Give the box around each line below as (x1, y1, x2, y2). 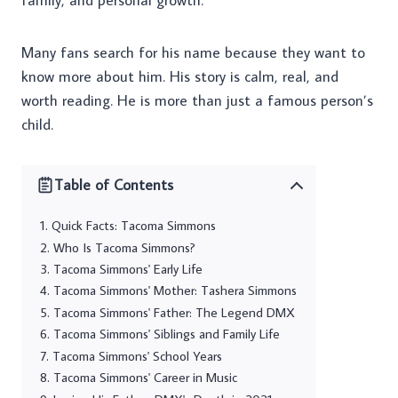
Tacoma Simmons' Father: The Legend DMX (53, 303, 296, 321)
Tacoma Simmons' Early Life (53, 259, 203, 277)
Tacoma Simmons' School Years (52, 346, 223, 364)
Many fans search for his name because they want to (21, 43, 365, 63)
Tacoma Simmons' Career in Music (53, 369, 238, 386)
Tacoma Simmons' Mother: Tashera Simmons (53, 282, 298, 299)
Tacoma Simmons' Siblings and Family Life (53, 325, 281, 343)
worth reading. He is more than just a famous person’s (21, 91, 373, 111)
